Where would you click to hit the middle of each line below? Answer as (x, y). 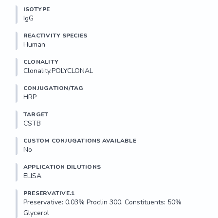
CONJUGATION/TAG (54, 88)
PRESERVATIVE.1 (49, 193)
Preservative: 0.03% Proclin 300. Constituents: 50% (102, 202)
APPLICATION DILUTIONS (62, 167)
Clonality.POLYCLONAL (58, 71)
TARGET (36, 114)
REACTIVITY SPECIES (55, 36)
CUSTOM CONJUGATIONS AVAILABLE (80, 141)
